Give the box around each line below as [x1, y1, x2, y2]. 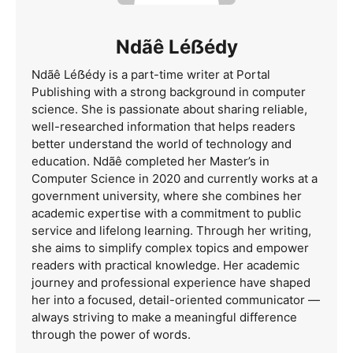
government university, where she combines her [32, 188, 302, 203]
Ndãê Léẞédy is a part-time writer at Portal [32, 66, 270, 82]
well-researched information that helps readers [32, 118, 295, 134]
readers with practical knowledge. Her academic [32, 257, 299, 273]
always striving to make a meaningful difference [32, 309, 297, 325]
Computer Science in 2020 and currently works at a [32, 170, 318, 186]
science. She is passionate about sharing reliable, [32, 101, 307, 117]
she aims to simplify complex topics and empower [32, 240, 309, 255]
